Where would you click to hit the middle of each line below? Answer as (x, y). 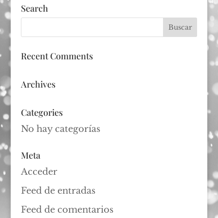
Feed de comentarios (67, 210)
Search (34, 8)
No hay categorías (60, 129)
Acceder (39, 172)
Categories (42, 112)
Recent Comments (57, 56)
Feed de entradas (58, 191)
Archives (38, 84)
